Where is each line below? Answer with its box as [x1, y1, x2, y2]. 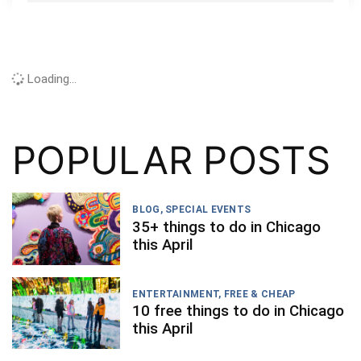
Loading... [24, 72, 77, 87]
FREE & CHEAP [223, 288, 296, 300]
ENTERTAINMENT [132, 288, 219, 300]
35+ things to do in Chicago [132, 218, 322, 236]
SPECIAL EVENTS [165, 204, 251, 216]
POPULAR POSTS [12, 136, 330, 183]
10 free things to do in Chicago [132, 302, 345, 321]
